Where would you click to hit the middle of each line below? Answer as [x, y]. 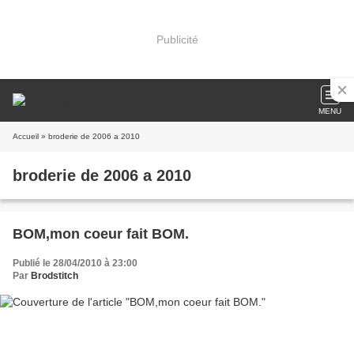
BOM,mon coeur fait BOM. [101, 234]
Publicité [177, 39]
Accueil [26, 136]
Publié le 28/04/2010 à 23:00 [75, 263]
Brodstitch [55, 276]
